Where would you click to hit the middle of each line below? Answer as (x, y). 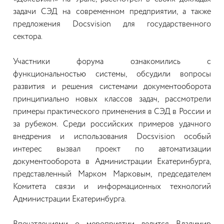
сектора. (28, 37)
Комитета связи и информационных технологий (112, 187)
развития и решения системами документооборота (112, 87)
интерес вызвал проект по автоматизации (112, 149)
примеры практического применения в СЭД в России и (112, 112)
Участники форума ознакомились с (112, 62)
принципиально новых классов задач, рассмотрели (112, 99)
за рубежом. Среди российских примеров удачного (112, 124)
